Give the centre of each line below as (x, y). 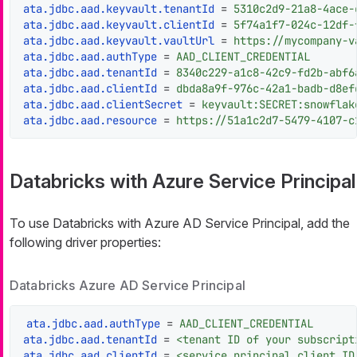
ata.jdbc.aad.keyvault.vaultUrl (119, 41)
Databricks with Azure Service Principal (182, 182)
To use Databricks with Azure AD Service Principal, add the (180, 224)
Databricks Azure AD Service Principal (127, 286)
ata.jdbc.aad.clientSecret (103, 105)
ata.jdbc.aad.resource (90, 121)
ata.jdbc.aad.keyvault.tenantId (119, 9)
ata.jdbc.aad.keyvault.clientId (119, 25)
